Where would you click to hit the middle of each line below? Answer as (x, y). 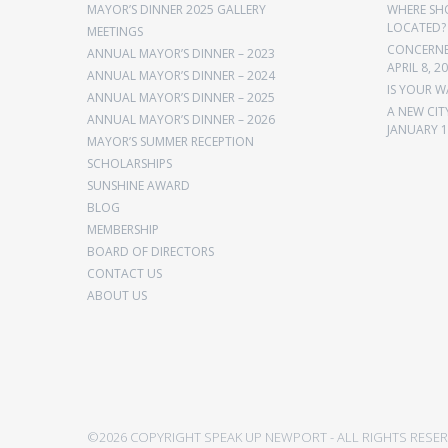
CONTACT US (124, 273)
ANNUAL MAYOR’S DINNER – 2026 (181, 119)
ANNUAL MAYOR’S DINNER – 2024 (181, 75)
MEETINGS (115, 31)
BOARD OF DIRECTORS (150, 251)
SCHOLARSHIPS (129, 163)
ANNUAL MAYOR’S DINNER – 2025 (181, 97)
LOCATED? (416, 27)
